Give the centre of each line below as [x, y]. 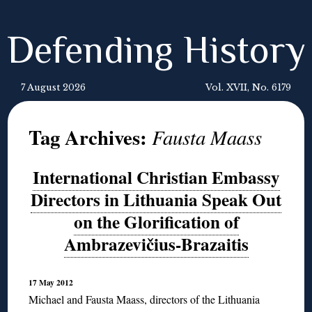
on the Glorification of [156, 222]
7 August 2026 [53, 87]
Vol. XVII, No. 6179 [248, 87]
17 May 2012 [51, 283]
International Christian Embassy [156, 177]
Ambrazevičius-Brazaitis [156, 244]
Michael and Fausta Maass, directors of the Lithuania [145, 299]
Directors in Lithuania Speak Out [156, 200]
